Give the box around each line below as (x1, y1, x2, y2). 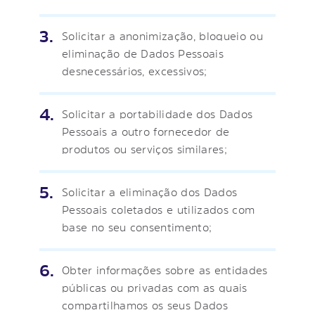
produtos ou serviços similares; (62, 143, 227, 155)
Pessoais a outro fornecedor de (62, 125, 230, 137)
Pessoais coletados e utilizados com (62, 203, 255, 215)
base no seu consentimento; (62, 221, 212, 233)
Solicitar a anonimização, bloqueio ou (62, 30, 263, 41)
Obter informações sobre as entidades (62, 264, 268, 276)
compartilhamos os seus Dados (62, 299, 228, 311)
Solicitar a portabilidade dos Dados (62, 108, 253, 120)
